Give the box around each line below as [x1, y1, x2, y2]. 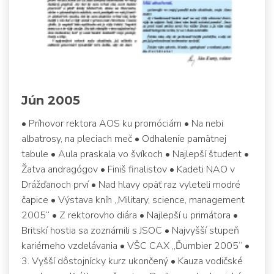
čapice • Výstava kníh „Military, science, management [21, 193, 245, 207]
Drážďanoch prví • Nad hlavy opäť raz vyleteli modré [21, 177, 240, 191]
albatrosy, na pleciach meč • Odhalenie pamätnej [21, 131, 226, 146]
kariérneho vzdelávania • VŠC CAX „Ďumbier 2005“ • [21, 239, 250, 253]
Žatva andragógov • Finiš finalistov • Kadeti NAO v [21, 162, 235, 176]
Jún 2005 [21, 92, 80, 108]
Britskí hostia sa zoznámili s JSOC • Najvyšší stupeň [21, 223, 239, 237]
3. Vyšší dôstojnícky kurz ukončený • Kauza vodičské [21, 254, 243, 268]
